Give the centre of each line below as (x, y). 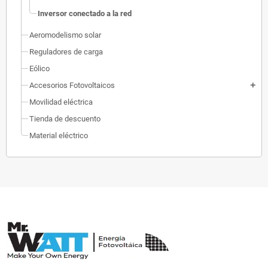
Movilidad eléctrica (61, 102)
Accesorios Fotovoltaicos (72, 85)
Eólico (39, 68)
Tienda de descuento (65, 118)
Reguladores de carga (66, 51)
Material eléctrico (59, 135)
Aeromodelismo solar (65, 35)
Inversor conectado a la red (85, 13)
